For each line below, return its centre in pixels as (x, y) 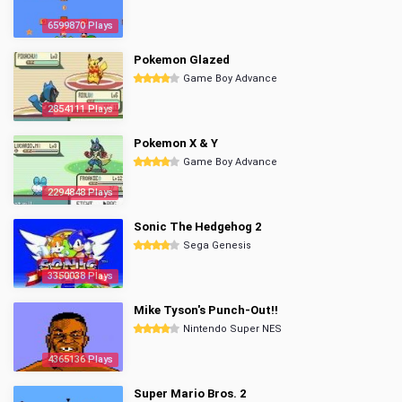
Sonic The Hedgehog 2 (197, 227)
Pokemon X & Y (176, 143)
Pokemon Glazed (182, 60)
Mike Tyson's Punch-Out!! (206, 310)
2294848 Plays (80, 192)
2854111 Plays (80, 109)
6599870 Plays (80, 26)
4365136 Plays (80, 359)
